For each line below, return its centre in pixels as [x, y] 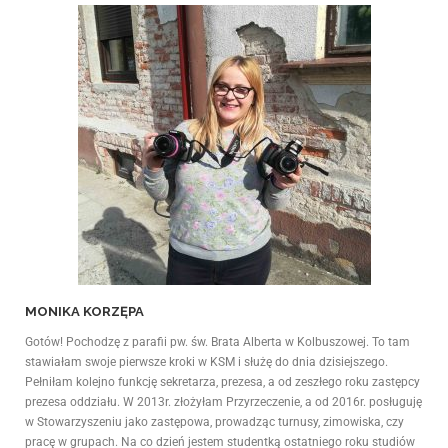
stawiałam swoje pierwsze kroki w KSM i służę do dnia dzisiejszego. [206, 361]
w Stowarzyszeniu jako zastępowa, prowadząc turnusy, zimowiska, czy [214, 421]
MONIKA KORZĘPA [84, 311]
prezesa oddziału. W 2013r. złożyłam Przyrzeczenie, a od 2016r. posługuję [223, 401]
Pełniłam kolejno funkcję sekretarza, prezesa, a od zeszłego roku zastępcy [222, 381]
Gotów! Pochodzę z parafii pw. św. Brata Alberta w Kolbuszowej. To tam [217, 341]
